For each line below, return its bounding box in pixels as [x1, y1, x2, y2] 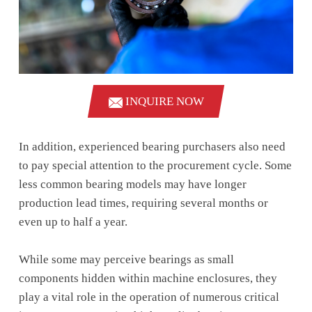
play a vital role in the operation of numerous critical [18, 290, 279, 304]
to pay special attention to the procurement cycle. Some [18, 158, 292, 172]
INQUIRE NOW [122, 95, 204, 109]
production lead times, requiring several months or [18, 196, 268, 210]
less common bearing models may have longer [18, 177, 247, 191]
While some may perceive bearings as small [18, 252, 234, 266]
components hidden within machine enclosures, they [18, 271, 277, 285]
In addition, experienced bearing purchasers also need [18, 139, 286, 153]
